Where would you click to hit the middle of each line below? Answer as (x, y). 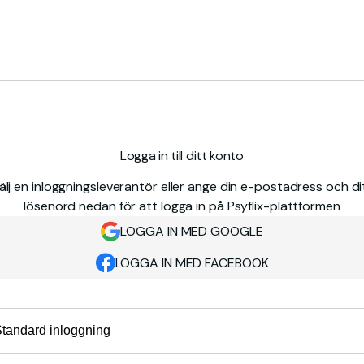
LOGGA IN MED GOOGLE (192, 232)
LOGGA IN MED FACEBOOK (192, 262)
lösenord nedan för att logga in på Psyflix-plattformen (182, 206)
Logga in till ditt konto (182, 156)
